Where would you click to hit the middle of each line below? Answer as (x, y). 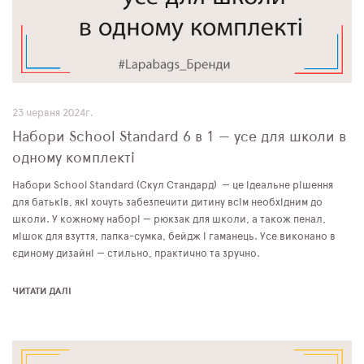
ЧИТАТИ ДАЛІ (42, 290)
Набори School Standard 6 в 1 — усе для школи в (179, 137)
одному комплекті (74, 158)
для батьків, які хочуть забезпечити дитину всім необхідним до (167, 202)
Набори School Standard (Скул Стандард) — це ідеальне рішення (173, 185)
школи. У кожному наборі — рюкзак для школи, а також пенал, (169, 219)
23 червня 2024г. (53, 113)
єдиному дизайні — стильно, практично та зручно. (136, 253)
